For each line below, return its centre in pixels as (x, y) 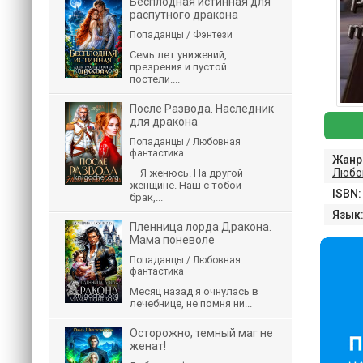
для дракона (164, 122)
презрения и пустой (178, 67)
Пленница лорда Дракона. (201, 227)
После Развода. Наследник (202, 109)
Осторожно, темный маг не (201, 333)
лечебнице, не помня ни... (191, 303)
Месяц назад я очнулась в (194, 291)
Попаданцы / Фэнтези (181, 35)
